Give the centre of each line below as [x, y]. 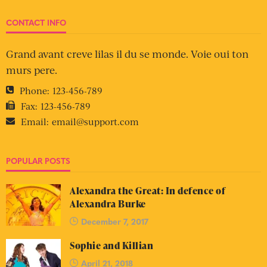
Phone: [35, 90]
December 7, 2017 [115, 221]
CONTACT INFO [36, 22]
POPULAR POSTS [38, 161]
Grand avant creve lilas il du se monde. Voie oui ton [127, 54]
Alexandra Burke [108, 204]
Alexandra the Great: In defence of [148, 191]
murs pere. [32, 70]
